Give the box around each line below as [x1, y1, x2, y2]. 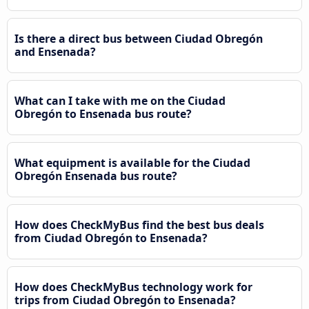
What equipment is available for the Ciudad [14, 155, 250, 171]
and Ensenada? [14, 44, 96, 60]
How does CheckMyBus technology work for [14, 279, 252, 295]
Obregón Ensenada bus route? [14, 168, 177, 184]
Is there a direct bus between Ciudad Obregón [14, 31, 263, 47]
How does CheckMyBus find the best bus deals [14, 217, 264, 233]
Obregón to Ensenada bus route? [14, 106, 192, 122]
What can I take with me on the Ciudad [14, 93, 226, 109]
